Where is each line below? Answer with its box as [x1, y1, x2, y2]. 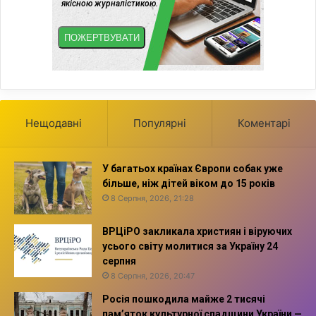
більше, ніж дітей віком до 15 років [102, 177, 275, 189]
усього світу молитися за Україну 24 [102, 240, 278, 252]
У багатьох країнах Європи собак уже [102, 162, 283, 174]
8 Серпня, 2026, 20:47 [111, 270, 195, 281]
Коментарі [238, 116, 291, 130]
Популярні [133, 116, 186, 130]
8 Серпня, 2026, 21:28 [111, 193, 194, 203]
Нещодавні [25, 116, 82, 130]
